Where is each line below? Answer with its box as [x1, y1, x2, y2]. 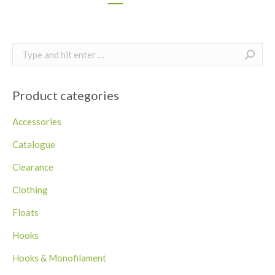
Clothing [12, 184, 48, 195]
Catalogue [12, 139, 55, 150]
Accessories [12, 116, 61, 127]
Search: [12, 44, 48, 58]
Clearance [12, 161, 53, 172]
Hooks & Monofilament [12, 252, 106, 263]
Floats [12, 207, 39, 218]
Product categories [12, 88, 119, 103]
